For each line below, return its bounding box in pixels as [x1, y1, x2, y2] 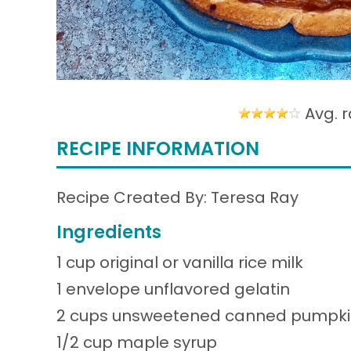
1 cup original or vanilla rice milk [56, 251, 303, 273]
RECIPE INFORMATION [56, 136, 259, 162]
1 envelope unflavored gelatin [56, 277, 290, 300]
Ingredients [56, 219, 161, 244]
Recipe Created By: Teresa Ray [56, 186, 299, 209]
